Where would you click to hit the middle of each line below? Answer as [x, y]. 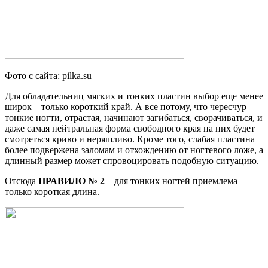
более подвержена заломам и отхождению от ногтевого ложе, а [134, 150]
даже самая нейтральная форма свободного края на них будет [130, 128]
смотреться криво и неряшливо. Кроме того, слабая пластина [130, 139]
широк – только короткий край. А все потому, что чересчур [126, 106]
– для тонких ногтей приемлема [171, 181]
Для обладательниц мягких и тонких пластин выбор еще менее [134, 96]
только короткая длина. [52, 191]
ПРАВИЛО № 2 [71, 181]
